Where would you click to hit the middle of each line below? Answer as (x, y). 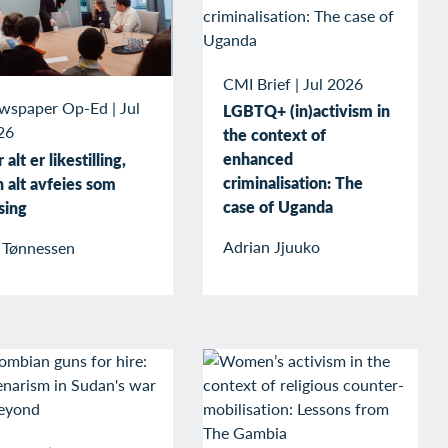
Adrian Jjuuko (271, 247)
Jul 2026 (333, 83)
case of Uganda (278, 207)
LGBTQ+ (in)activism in (306, 111)
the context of (274, 135)
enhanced (258, 159)
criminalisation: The (293, 183)
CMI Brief (257, 83)
